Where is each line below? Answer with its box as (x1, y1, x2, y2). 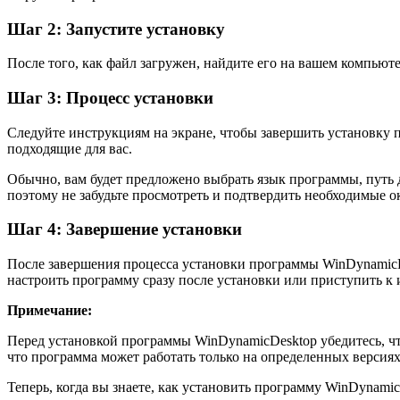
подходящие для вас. (7, 140, 132, 156)
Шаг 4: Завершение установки (7, 220, 242, 239)
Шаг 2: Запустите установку (7, 19, 225, 38)
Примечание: (7, 303, 92, 319)
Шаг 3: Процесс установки (7, 88, 213, 108)
